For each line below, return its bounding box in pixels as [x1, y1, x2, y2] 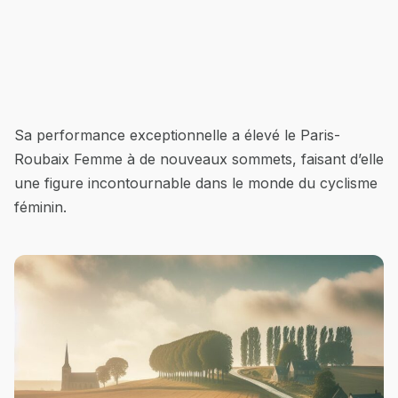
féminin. [14, 197, 67, 216]
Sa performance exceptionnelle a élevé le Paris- [14, 125, 340, 144]
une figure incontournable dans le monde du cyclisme [14, 173, 378, 192]
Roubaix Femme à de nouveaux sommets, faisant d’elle [14, 149, 384, 168]
